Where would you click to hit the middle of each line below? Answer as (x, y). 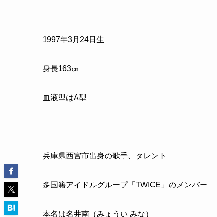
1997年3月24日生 (73, 40)
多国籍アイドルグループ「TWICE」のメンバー (125, 185)
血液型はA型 (65, 98)
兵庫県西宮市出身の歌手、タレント (105, 156)
